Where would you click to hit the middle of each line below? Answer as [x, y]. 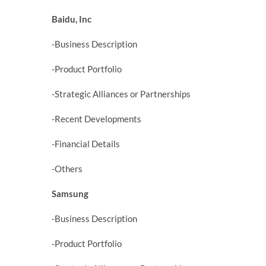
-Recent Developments [96, 118]
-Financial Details [86, 143]
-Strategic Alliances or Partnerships [121, 94]
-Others [67, 168]
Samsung [70, 193]
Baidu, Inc [72, 19]
